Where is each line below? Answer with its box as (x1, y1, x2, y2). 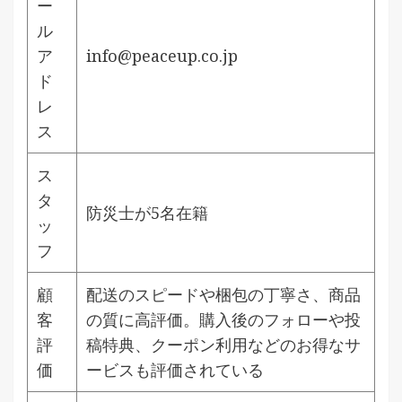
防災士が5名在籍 (86, 201, 208, 223)
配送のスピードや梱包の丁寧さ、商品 (86, 283, 361, 305)
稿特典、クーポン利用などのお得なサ (86, 333, 361, 355)
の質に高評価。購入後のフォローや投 (86, 308, 361, 330)
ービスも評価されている (86, 358, 264, 380)
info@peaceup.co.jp (86, 44, 238, 66)
